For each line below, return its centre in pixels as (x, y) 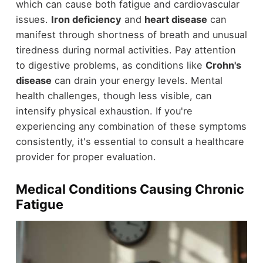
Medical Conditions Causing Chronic (130, 189)
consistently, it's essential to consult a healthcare (130, 142)
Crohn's (223, 65)
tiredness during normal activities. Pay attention (126, 50)
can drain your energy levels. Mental (137, 81)
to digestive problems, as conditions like (110, 65)
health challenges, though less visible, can (114, 96)
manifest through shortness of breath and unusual (131, 35)
